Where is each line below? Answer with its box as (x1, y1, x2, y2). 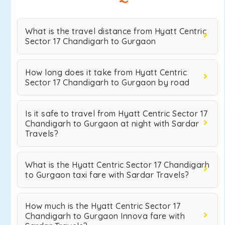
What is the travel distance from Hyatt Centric (25, 26, 206, 36)
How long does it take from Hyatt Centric (25, 67, 187, 77)
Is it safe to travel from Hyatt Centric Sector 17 (25, 108, 208, 119)
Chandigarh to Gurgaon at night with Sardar (25, 119, 199, 129)
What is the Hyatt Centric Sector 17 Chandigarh (25, 160, 209, 170)
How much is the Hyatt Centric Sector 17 (25, 201, 181, 211)
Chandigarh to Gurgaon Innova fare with (25, 211, 185, 221)
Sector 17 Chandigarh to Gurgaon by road (25, 77, 190, 87)
